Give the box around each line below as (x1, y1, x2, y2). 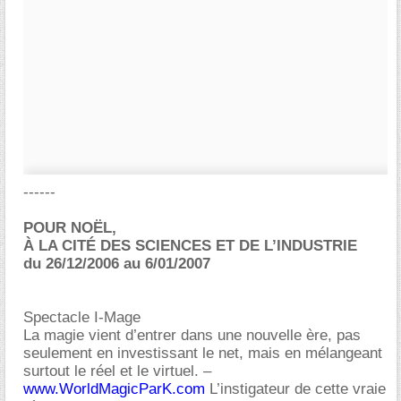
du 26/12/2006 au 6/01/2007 (23, 255, 210, 272)
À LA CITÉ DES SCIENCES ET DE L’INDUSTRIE (23, 237, 357, 254)
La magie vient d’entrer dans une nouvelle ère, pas (23, 327, 361, 344)
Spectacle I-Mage (23, 309, 141, 326)
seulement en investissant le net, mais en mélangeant (23, 345, 382, 362)
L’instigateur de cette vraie (209, 380, 386, 397)
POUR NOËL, (23, 219, 116, 236)
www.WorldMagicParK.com (23, 380, 209, 397)
